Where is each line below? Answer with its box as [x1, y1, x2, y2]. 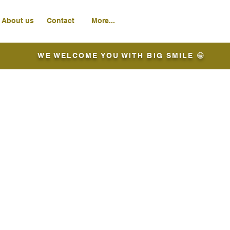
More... [91, 16, 115, 25]
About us [2, 16, 34, 25]
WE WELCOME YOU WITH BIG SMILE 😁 [37, 51, 206, 60]
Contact [46, 16, 74, 25]
